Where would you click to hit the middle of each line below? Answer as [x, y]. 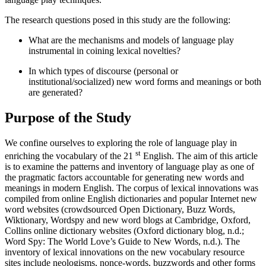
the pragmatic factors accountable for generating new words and [124, 178]
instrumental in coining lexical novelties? [104, 51]
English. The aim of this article [199, 156]
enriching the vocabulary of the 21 [70, 156]
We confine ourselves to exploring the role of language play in [121, 142]
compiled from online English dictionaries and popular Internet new [131, 199]
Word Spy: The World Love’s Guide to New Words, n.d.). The [122, 242]
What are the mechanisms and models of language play [131, 40]
